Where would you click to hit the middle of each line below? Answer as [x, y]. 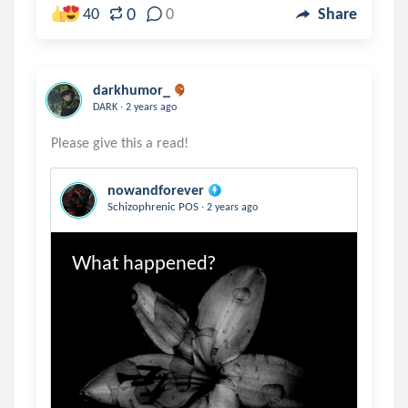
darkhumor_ [132, 90]
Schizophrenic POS [154, 206]
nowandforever [156, 190]
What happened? [143, 262]
